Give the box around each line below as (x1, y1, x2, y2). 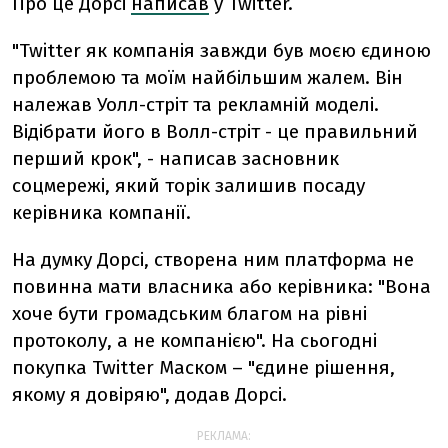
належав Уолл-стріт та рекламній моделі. (12, 93, 379, 116)
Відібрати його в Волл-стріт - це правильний (12, 120, 418, 143)
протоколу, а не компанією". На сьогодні (12, 329, 377, 352)
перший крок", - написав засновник (12, 147, 339, 170)
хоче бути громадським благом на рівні (12, 302, 367, 325)
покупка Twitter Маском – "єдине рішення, (12, 356, 395, 379)
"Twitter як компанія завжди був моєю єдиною (12, 39, 431, 62)
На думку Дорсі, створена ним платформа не (12, 248, 414, 271)
